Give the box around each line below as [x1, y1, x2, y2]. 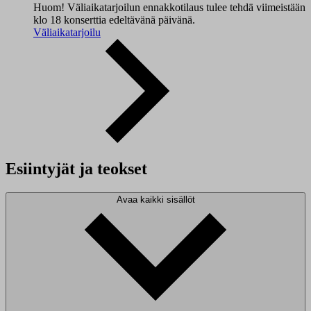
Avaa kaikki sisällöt [116, 194, 195, 205]
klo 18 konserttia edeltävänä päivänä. [33, 14, 195, 26]
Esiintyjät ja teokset [6, 159, 147, 178]
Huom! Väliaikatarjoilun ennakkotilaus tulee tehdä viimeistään [33, 1, 305, 14]
